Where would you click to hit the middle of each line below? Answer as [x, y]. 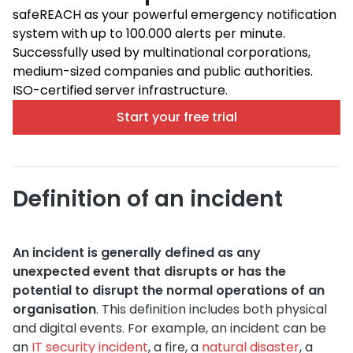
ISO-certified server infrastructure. [120, 90]
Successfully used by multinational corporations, [162, 52]
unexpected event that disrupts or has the [149, 271]
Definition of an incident [148, 199]
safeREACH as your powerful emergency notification [175, 14]
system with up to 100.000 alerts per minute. [149, 33]
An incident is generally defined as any [137, 252]
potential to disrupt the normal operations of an [169, 290]
